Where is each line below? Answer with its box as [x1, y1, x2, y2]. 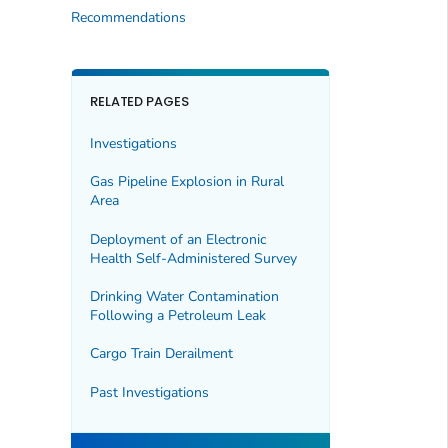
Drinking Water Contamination [89, 286, 279, 306]
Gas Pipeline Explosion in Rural [89, 172, 284, 192]
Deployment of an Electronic [89, 229, 266, 249]
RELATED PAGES [89, 92, 190, 112]
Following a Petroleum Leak [89, 305, 266, 325]
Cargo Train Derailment [89, 344, 233, 364]
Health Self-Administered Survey [89, 248, 297, 268]
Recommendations [70, 8, 186, 28]
